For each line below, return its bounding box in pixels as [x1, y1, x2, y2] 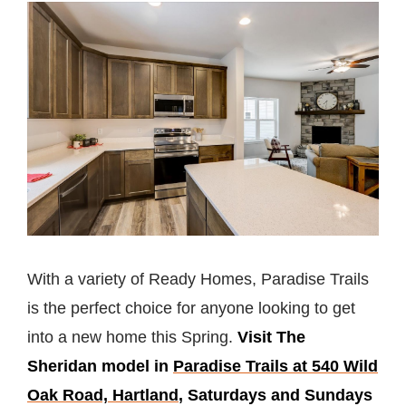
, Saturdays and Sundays [179, 385, 372, 404]
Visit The [237, 327, 305, 346]
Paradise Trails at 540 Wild [173, 356, 378, 375]
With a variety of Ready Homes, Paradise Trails [27, 269, 369, 288]
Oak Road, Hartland [27, 385, 179, 404]
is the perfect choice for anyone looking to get [27, 298, 355, 317]
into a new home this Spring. [27, 327, 237, 346]
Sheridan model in [27, 356, 173, 375]
